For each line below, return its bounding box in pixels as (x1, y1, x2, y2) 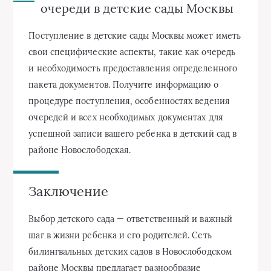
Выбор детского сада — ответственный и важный (28, 213, 232, 224)
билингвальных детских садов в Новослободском (28, 246, 232, 257)
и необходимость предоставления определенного (28, 63, 237, 74)
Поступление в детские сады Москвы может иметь (28, 30, 241, 42)
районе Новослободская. (28, 145, 131, 156)
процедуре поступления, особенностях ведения (28, 96, 230, 107)
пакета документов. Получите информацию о (28, 79, 218, 91)
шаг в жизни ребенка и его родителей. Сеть (28, 229, 212, 241)
